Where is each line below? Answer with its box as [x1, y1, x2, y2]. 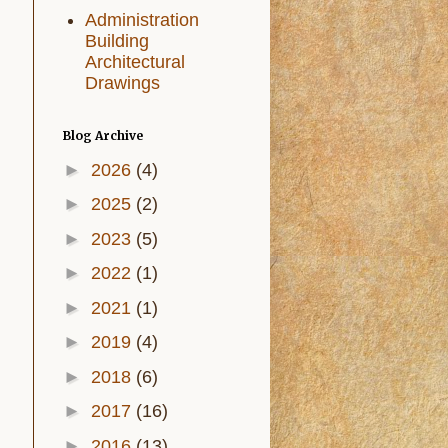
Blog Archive [62, 128, 143, 143]
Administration [85, 9, 199, 30]
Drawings [85, 72, 160, 93]
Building [85, 30, 149, 51]
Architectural [85, 51, 185, 72]
